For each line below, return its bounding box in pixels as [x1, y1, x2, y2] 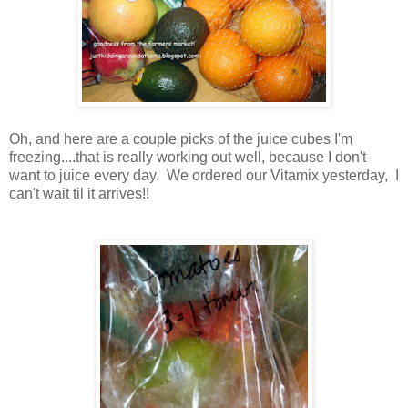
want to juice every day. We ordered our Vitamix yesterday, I [9, 167, 399, 183]
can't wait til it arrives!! [9, 185, 153, 201]
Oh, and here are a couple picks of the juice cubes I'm [9, 130, 352, 147]
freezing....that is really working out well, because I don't [9, 148, 366, 165]
